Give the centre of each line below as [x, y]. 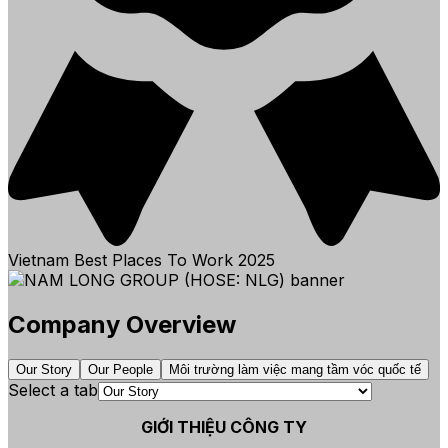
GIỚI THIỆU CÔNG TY [224, 427]
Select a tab [53, 390]
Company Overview [122, 324]
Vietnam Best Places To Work [123, 259]
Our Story [44, 370]
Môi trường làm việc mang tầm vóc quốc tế [295, 370]
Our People [120, 370]
